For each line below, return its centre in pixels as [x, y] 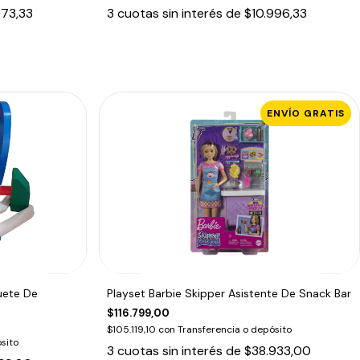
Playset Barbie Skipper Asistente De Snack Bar [229, 293]
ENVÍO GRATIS [306, 113]
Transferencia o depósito [235, 329]
